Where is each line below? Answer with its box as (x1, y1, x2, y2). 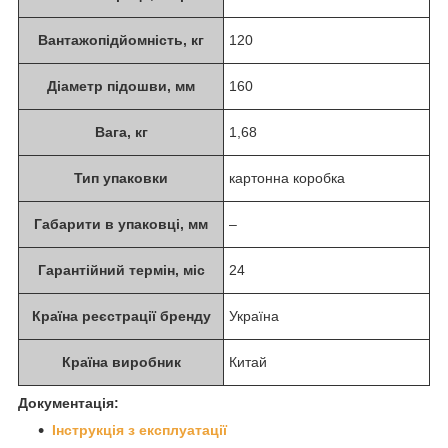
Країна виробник (61, 353, 181, 370)
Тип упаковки (74, 169, 168, 186)
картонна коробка (229, 169, 345, 186)
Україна (229, 307, 279, 324)
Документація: (18, 394, 119, 411)
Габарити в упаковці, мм (34, 215, 208, 232)
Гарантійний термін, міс (37, 261, 205, 278)
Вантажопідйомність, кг (38, 31, 204, 48)
